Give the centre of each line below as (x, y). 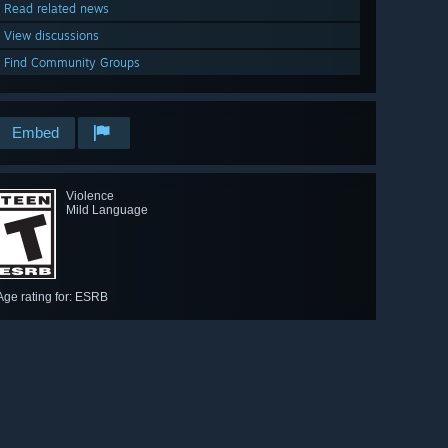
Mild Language (107, 210)
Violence (90, 196)
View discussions (51, 36)
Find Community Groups (72, 63)
